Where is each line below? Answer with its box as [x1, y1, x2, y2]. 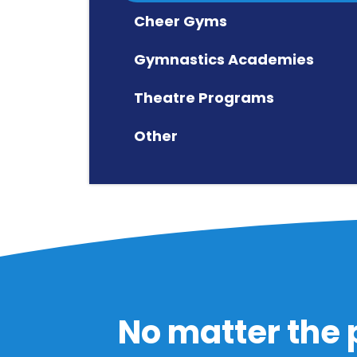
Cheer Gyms [134, 10, 227, 31]
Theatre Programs [134, 87, 274, 108]
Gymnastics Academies [134, 49, 314, 69]
